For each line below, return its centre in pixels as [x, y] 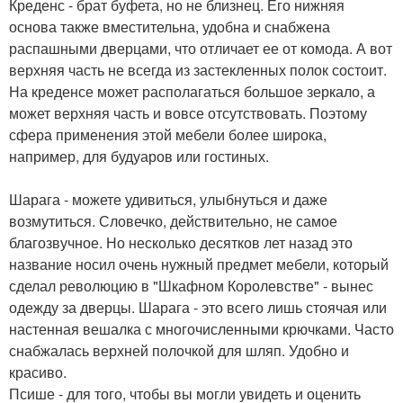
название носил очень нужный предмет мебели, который [199, 264]
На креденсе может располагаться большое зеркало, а [192, 91]
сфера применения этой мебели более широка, [168, 134]
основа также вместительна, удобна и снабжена [170, 27]
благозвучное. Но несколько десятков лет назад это [181, 242]
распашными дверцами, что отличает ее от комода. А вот [201, 48]
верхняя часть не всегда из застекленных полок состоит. [198, 70]
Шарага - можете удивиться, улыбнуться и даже [168, 199]
